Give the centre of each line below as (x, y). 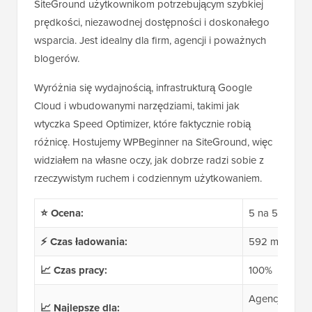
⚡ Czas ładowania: (84, 242)
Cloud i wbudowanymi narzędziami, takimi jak (137, 106)
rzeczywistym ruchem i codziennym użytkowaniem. (148, 179)
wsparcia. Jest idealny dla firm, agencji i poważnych (150, 41)
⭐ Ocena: (62, 213)
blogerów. (57, 59)
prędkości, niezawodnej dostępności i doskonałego (152, 23)
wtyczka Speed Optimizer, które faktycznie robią (142, 124)
